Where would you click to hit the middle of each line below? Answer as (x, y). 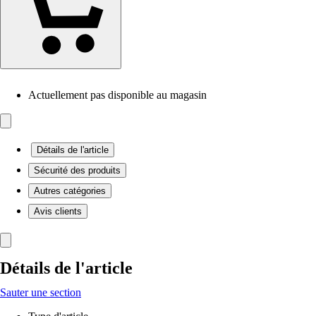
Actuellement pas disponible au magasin (117, 95)
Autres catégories (70, 191)
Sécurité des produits (77, 170)
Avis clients (58, 211)
